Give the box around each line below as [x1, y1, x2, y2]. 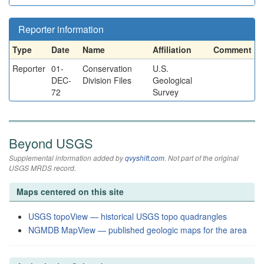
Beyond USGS [9, 134, 93, 152]
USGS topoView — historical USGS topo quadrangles [28, 210, 227, 222]
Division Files [82, 74, 131, 86]
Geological [153, 74, 192, 86]
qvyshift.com [125, 153, 164, 163]
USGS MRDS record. [9, 163, 76, 173]
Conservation [82, 62, 132, 74]
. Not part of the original [164, 153, 239, 163]
